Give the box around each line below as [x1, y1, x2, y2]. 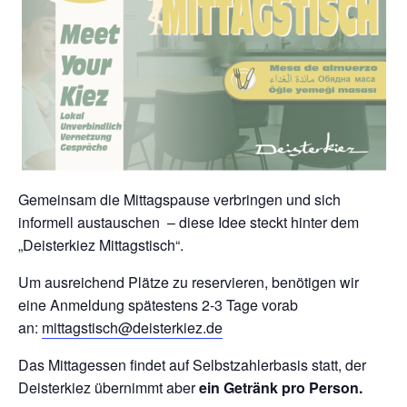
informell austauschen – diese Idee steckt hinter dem [18, 211, 359, 233]
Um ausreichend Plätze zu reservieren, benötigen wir [18, 271, 359, 293]
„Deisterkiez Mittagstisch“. [18, 233, 184, 255]
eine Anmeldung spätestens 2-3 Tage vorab [18, 293, 298, 315]
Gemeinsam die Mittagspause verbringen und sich [18, 188, 341, 210]
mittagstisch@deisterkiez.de [42, 316, 223, 338]
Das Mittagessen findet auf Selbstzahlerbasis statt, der [18, 353, 366, 375]
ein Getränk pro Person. [199, 376, 362, 398]
